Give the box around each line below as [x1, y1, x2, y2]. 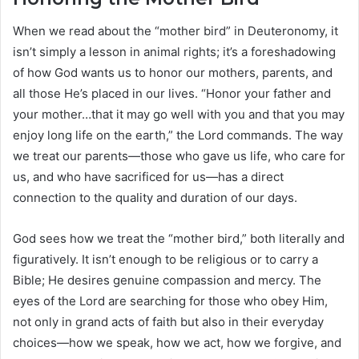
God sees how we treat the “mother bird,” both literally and [13, 230, 345, 246]
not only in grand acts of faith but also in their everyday [13, 313, 324, 329]
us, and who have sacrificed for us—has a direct [13, 168, 284, 184]
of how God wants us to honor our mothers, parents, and [13, 64, 333, 80]
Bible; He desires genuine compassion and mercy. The [13, 272, 321, 288]
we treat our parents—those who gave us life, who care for [13, 147, 345, 163]
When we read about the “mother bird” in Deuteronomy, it [13, 22, 338, 38]
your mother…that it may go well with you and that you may [13, 106, 345, 122]
